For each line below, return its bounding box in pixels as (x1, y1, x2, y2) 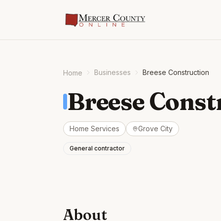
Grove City (138, 124, 173, 133)
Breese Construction (143, 68, 209, 76)
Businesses (94, 68, 131, 76)
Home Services (70, 124, 119, 133)
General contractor (70, 145, 125, 152)
